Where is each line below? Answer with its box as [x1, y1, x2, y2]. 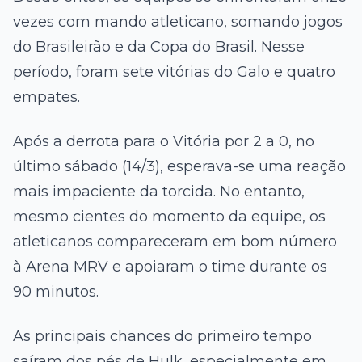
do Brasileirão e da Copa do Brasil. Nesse [13, 37, 305, 56]
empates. [13, 87, 80, 106]
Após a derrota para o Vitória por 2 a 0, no [13, 132, 314, 150]
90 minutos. [13, 282, 99, 301]
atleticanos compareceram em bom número [13, 232, 337, 250]
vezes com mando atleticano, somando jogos [13, 12, 343, 31]
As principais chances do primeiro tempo [13, 326, 312, 345]
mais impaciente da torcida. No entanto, [13, 182, 305, 200]
